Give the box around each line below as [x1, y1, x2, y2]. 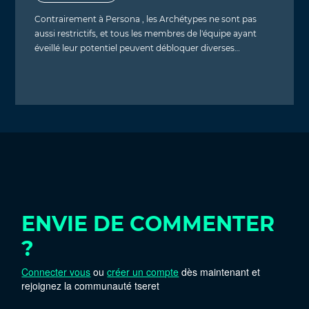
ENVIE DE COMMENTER [21, 211, 275, 237]
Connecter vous [21, 265, 91, 279]
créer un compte [107, 265, 179, 279]
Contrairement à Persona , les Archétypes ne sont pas [34, 14, 257, 25]
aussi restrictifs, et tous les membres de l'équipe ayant [34, 28, 257, 39]
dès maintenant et [179, 265, 261, 279]
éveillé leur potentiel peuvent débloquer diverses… [34, 43, 241, 54]
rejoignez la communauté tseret [21, 279, 160, 293]
